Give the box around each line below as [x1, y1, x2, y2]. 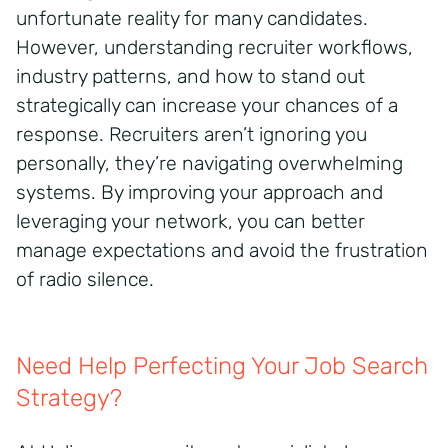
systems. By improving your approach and [16, 180, 383, 204]
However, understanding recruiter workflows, [16, 35, 413, 59]
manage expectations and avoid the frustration [16, 238, 428, 262]
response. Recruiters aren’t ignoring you [16, 122, 367, 146]
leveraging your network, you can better [16, 209, 365, 233]
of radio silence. [16, 267, 154, 291]
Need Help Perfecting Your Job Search [16, 351, 428, 380]
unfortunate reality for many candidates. [16, 6, 368, 30]
